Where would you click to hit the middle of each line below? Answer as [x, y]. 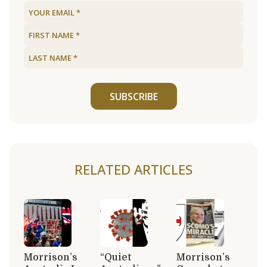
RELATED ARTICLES [133, 169]
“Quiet [116, 257]
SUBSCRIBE [133, 96]
